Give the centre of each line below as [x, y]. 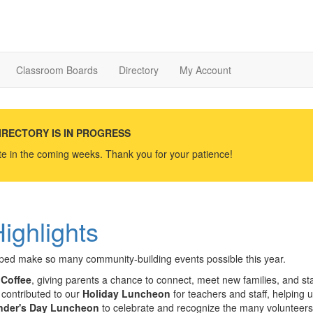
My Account [205, 70]
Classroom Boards [57, 70]
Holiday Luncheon [126, 293]
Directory [139, 70]
